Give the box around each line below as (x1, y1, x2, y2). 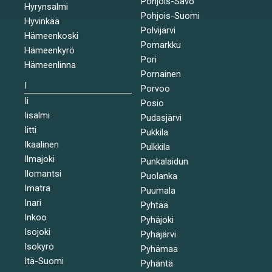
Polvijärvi (140, 24, 175, 36)
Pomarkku (140, 39, 181, 50)
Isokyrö (24, 240, 54, 252)
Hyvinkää (24, 15, 59, 27)
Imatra (24, 182, 50, 194)
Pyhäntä (140, 257, 173, 269)
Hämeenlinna (24, 59, 76, 70)
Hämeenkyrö (24, 44, 75, 56)
